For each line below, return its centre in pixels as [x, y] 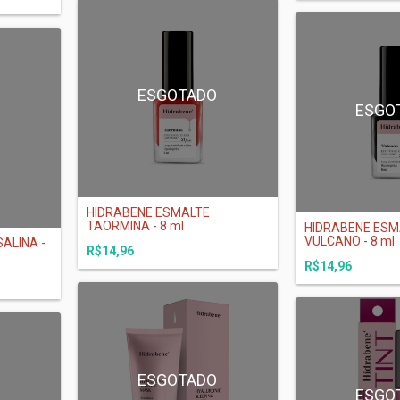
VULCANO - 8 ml [350, 241]
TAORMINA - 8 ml [135, 225]
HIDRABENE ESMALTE [148, 212]
